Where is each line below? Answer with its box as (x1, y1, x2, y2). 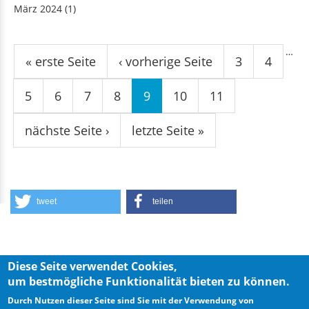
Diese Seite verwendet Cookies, (8, 259, 178, 274)
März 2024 (14, 1, 62, 15)
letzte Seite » (132, 122, 204, 139)
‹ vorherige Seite (119, 53, 212, 70)
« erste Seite (26, 53, 96, 70)
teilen (152, 197, 173, 207)
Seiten (14, 28, 69, 54)
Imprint (264, 287, 299, 301)
